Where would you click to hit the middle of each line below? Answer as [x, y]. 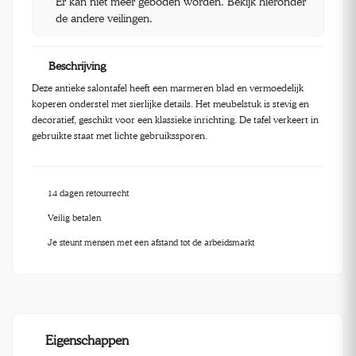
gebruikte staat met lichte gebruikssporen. [120, 135]
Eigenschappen [87, 341]
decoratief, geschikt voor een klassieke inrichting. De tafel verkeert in [175, 119]
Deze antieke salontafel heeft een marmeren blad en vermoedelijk [168, 87]
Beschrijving [77, 66]
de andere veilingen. [104, 17]
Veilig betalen [74, 218]
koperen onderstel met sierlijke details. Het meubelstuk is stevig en [170, 103]
